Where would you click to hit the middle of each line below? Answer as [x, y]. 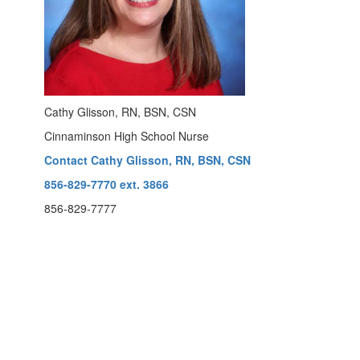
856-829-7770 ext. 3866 [106, 184]
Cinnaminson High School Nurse [127, 136]
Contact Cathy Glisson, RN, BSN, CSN [147, 160]
